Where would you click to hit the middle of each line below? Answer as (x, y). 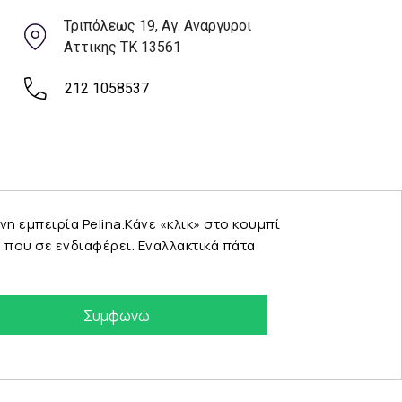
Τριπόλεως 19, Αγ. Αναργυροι (158, 26)
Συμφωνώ (116, 316)
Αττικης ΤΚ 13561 (123, 47)
